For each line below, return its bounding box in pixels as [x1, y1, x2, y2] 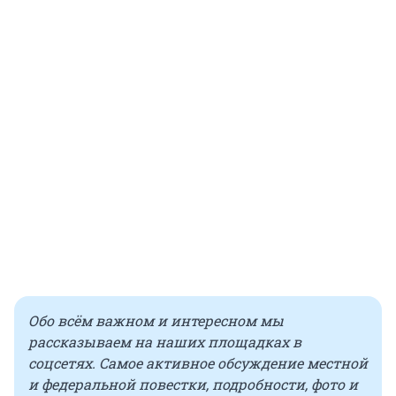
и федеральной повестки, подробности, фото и [28, 375, 358, 394]
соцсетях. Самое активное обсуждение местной [28, 354, 368, 373]
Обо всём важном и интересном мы [28, 311, 284, 331]
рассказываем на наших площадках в [28, 332, 301, 352]
